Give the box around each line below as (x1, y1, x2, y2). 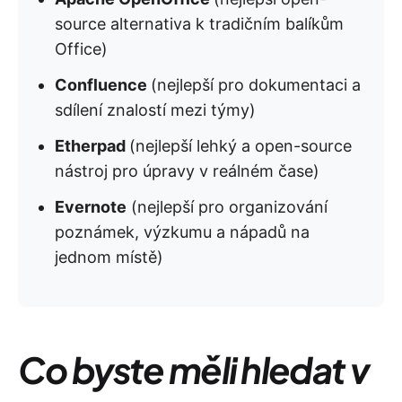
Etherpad (55, 136, 129, 155)
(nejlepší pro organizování (127, 197, 328, 216)
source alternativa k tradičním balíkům (55, 14, 344, 33)
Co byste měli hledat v (18, 346, 370, 392)
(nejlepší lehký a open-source (129, 136, 352, 155)
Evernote (55, 197, 127, 216)
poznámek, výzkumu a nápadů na (55, 223, 310, 241)
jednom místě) (55, 248, 163, 267)
